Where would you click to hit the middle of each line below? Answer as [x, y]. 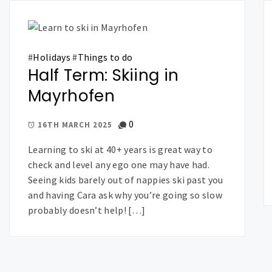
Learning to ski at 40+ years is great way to [121, 149]
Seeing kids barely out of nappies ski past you [126, 179]
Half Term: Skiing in [104, 75]
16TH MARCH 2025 [75, 124]
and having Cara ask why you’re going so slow [125, 195]
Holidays [52, 57]
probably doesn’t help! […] [87, 210]
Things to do [105, 57]
